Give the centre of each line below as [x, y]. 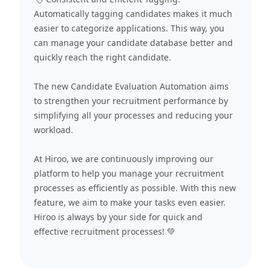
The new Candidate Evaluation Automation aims [131, 86]
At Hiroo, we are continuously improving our [124, 158]
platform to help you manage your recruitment [129, 173]
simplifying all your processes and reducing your [133, 115]
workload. [54, 129]
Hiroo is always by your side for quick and [118, 217]
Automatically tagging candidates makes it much [133, 13]
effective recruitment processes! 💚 [105, 231]
